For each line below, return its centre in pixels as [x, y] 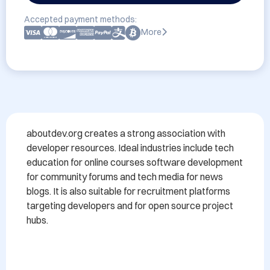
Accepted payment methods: [80, 19]
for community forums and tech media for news [125, 177]
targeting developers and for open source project [130, 206]
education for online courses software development [135, 162]
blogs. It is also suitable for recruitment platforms [128, 191]
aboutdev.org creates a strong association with [126, 133]
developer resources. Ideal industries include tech [130, 148]
